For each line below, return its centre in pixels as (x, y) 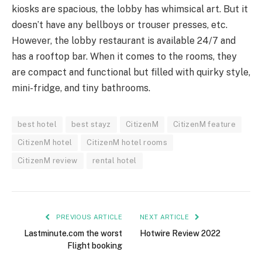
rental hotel (114, 160)
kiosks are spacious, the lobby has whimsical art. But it (130, 9)
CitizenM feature (204, 124)
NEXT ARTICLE (166, 217)
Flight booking (95, 245)
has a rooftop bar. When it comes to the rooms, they (124, 56)
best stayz (91, 124)
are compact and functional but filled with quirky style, (131, 72)
